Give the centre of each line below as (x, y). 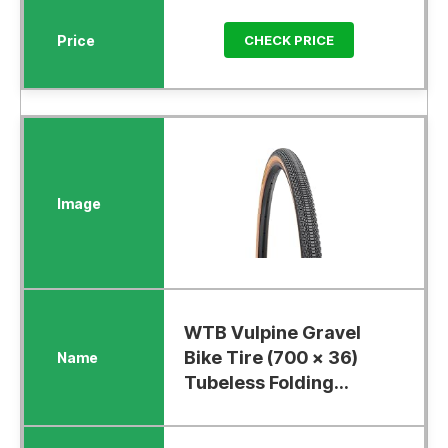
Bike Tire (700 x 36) (270, 358)
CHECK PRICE (288, 40)
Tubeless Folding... (266, 383)
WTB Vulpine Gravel (272, 333)
